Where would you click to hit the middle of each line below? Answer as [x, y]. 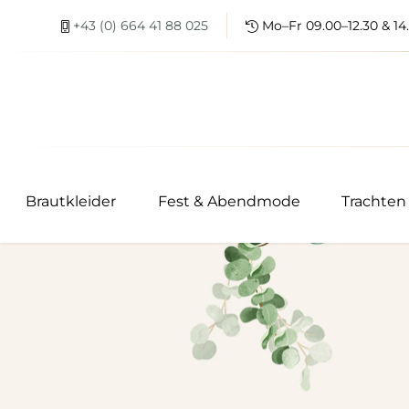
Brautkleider [70, 202]
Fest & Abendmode [229, 202]
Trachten [374, 202]
